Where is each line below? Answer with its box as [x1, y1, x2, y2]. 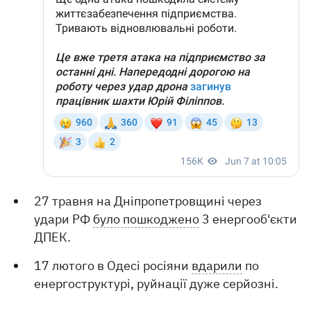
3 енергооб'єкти [199, 211, 298, 227]
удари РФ [34, 211, 94, 227]
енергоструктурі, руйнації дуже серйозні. [34, 276, 279, 292]
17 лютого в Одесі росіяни [34, 258, 192, 274]
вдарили [192, 258, 243, 274]
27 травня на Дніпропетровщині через [34, 193, 262, 209]
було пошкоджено [93, 211, 200, 227]
